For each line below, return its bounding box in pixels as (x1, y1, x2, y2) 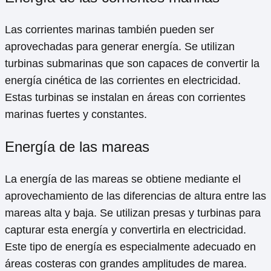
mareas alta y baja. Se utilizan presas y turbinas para (5, 207, 261, 220)
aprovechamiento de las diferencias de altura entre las (5, 190, 266, 203)
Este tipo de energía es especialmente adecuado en (5, 241, 256, 253)
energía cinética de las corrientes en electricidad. (5, 74, 241, 87)
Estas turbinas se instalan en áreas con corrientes (5, 91, 246, 104)
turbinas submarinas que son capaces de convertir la (5, 57, 260, 70)
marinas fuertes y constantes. (5, 108, 147, 121)
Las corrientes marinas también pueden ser (5, 24, 214, 36)
